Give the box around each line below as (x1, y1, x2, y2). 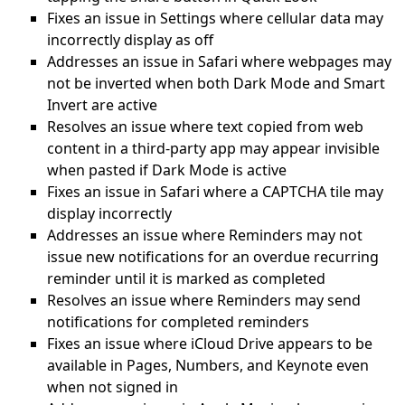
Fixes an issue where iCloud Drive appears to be (47, 334, 372, 353)
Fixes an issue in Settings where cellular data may (47, 8, 383, 28)
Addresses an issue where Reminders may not (47, 225, 363, 245)
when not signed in (47, 377, 178, 397)
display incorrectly (47, 203, 172, 223)
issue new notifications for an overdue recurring (47, 247, 379, 267)
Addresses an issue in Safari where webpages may (47, 52, 391, 71)
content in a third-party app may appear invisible (47, 138, 380, 158)
